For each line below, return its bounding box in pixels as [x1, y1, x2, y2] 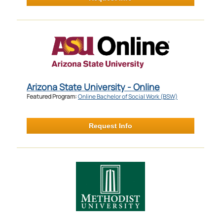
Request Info [88, 121, 132, 130]
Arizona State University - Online [26, 80, 160, 93]
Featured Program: [26, 92, 78, 101]
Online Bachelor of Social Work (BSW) [77, 92, 178, 101]
